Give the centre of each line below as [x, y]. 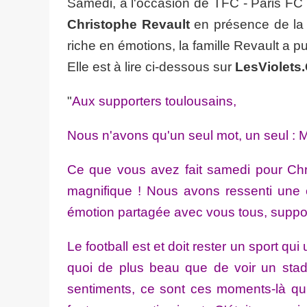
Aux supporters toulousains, [154, 101]
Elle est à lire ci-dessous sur [151, 67]
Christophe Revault [128, 24]
